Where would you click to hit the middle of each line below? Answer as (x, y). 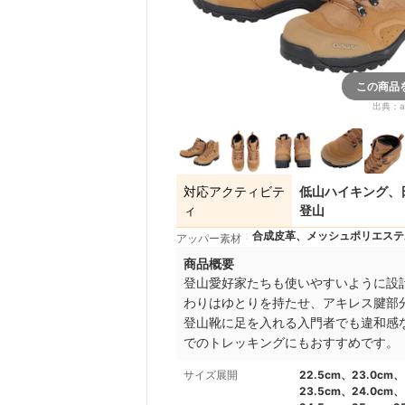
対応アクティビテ (234, 191)
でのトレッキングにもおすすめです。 (291, 342)
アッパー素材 (209, 238)
